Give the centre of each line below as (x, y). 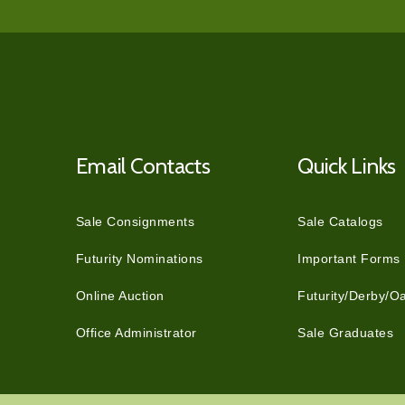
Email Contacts (143, 166)
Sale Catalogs (340, 222)
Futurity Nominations (139, 259)
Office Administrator (136, 333)
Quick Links (347, 166)
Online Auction (120, 296)
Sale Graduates (346, 333)
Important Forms (349, 259)
